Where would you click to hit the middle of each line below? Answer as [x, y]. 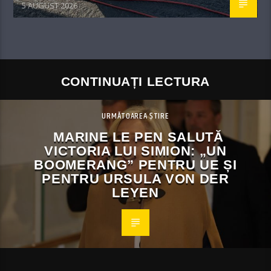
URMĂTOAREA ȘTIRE [135, 116]
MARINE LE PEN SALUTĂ [139, 137]
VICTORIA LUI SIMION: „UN [135, 151]
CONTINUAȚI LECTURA [135, 81]
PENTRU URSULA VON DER [135, 179]
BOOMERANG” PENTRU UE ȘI [135, 165]
